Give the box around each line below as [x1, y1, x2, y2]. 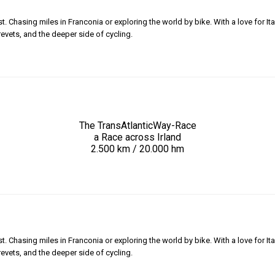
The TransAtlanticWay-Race [79, 119, 196, 131]
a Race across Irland [94, 131, 181, 143]
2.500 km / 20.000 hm [91, 142, 184, 155]
